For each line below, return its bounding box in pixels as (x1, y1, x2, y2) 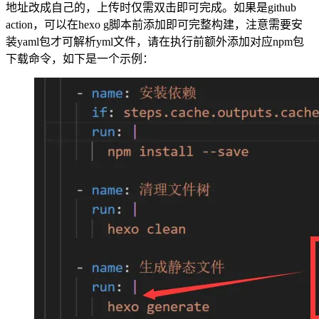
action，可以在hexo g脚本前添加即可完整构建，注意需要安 (6, 18, 303, 31)
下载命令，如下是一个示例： (6, 52, 154, 65)
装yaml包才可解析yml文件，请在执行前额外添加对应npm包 (6, 35, 304, 48)
